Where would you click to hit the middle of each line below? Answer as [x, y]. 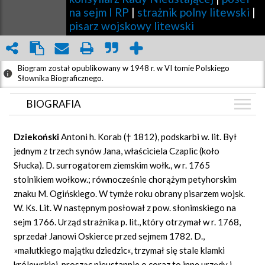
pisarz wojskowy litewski [132, 25]
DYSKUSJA [51, 170]
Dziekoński [38, 136]
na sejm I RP [99, 12]
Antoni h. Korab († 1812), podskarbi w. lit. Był [149, 136]
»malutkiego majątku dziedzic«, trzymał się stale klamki [119, 250]
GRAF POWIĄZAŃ [69, 148]
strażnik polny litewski [193, 12]
